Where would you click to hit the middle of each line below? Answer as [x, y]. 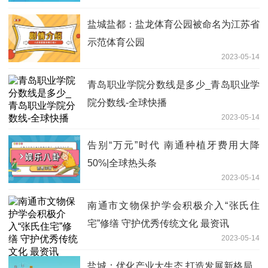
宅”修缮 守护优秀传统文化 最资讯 [158, 224]
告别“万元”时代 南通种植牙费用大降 [173, 145]
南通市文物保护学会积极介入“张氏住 [173, 206]
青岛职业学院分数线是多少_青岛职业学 [173, 85]
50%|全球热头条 [122, 163]
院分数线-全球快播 [127, 103]
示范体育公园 [116, 42]
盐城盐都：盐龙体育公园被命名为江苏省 [173, 25]
